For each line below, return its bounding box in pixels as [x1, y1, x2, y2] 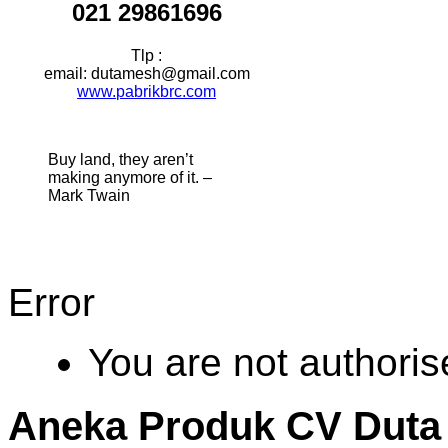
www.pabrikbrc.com [77, 82, 217, 100]
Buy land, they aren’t [48, 150, 193, 168]
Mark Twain [48, 186, 130, 204]
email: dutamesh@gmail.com [43, 64, 250, 82]
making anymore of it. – [48, 168, 212, 186]
